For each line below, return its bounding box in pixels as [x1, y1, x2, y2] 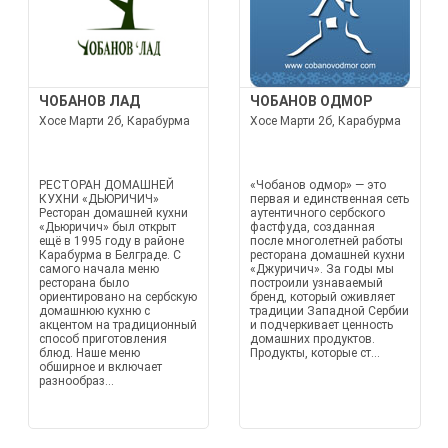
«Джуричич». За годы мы [250, 262, 394, 276]
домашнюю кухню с [38, 304, 150, 318]
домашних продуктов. [250, 332, 375, 346]
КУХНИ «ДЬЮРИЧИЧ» [38, 192, 159, 206]
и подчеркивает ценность [250, 318, 393, 332]
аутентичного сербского [250, 206, 385, 220]
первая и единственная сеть [250, 192, 409, 206]
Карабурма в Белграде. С [38, 248, 181, 262]
